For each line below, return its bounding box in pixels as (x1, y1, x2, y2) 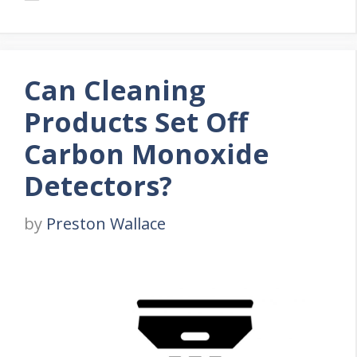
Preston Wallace (46, 213, 166, 235)
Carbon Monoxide (24, 135, 269, 173)
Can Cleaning (24, 72, 206, 109)
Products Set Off (24, 104, 248, 141)
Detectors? (24, 167, 172, 205)
